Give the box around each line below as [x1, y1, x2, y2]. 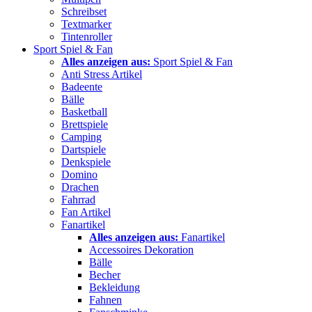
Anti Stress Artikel [61, 68, 142, 80]
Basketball [61, 105, 107, 118]
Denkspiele [61, 155, 111, 168]
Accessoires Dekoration [89, 243, 194, 256]
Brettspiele [61, 118, 108, 130]
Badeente [61, 80, 102, 93]
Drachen [61, 180, 99, 193]
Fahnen [89, 293, 122, 306]
